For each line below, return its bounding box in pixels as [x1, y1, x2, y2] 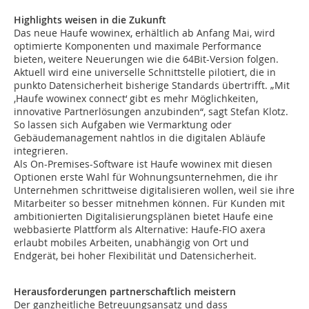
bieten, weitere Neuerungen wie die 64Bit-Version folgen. [14, 52, 279, 66]
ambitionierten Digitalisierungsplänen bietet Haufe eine [14, 210, 273, 223]
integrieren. [14, 144, 68, 158]
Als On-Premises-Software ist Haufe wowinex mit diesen [14, 157, 272, 171]
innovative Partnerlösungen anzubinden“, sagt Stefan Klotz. [14, 105, 288, 119]
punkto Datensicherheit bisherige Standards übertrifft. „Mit [14, 79, 290, 92]
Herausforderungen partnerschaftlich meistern [14, 285, 236, 299]
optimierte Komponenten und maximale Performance [14, 39, 261, 53]
